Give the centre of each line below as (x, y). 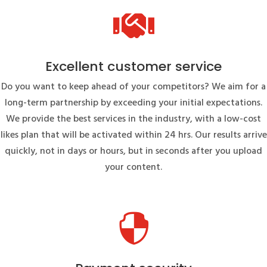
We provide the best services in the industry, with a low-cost (133, 119)
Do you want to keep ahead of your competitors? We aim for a (133, 87)
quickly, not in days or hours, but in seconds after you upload (133, 151)
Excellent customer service (133, 66)
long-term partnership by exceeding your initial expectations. (133, 103)
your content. (133, 167)
